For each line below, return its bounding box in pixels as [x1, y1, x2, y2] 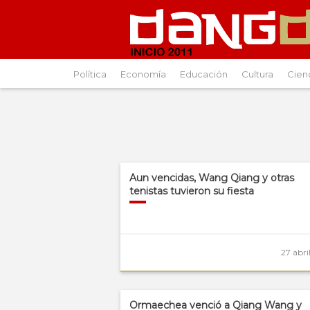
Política [73, 69, 107, 80]
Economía [120, 69, 166, 80]
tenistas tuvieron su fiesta [129, 184, 254, 197]
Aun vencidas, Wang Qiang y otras [129, 171, 294, 184]
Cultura [241, 69, 273, 80]
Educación [180, 69, 228, 80]
